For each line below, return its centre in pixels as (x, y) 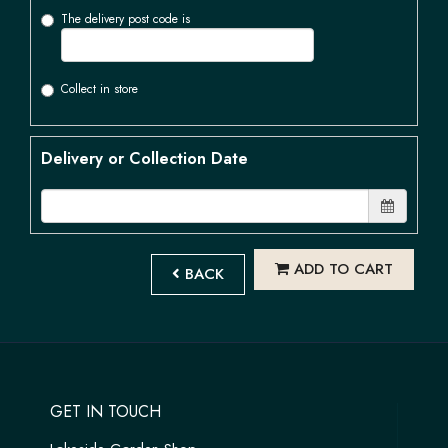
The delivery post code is (125, 19)
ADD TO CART (341, 268)
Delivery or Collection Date (144, 159)
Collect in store (99, 89)
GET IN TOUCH (105, 412)
